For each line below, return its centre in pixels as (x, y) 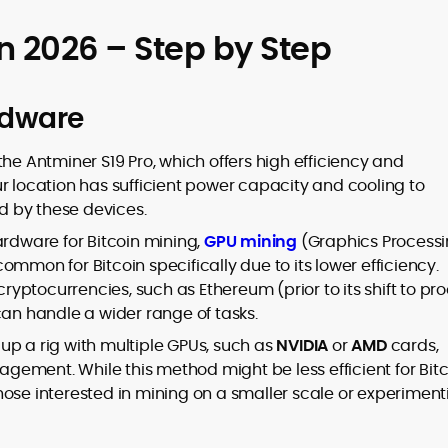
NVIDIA (302, 345)
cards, (412, 345)
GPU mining (250, 241)
